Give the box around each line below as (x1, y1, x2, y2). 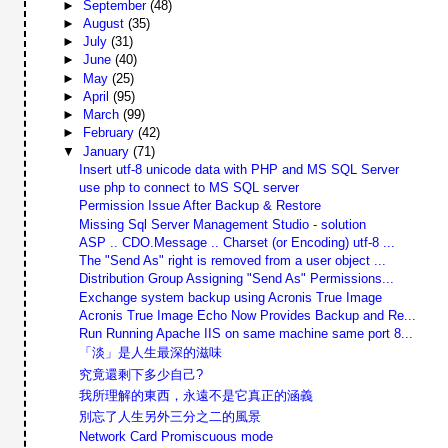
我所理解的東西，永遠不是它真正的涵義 (78, 387, 313, 403)
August (82, 15, 128, 31)
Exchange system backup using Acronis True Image (78, 289, 382, 305)
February (82, 125, 138, 141)
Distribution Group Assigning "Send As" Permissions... (78, 271, 394, 287)
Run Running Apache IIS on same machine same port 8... (78, 326, 413, 342)
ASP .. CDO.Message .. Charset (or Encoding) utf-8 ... (78, 234, 395, 250)
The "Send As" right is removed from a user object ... (78, 253, 386, 269)
